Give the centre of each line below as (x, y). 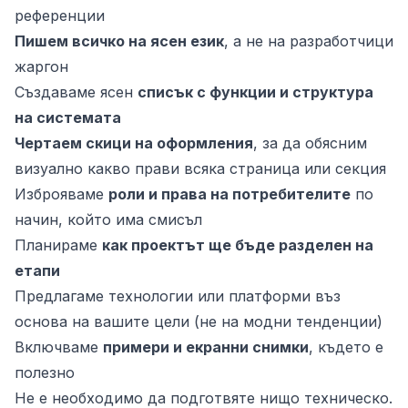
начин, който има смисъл (108, 219)
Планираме (58, 245)
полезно (45, 372)
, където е (346, 347)
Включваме (59, 347)
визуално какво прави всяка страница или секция (200, 168)
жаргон (41, 66)
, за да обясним (310, 143)
